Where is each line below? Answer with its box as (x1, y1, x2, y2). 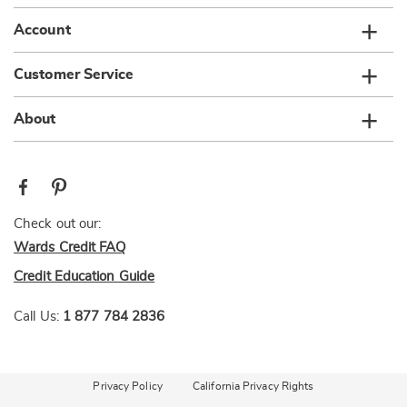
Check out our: (14, 217, 102, 231)
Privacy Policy (93, 381, 163, 392)
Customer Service (14, 67, 134, 82)
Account (14, 23, 71, 37)
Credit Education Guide (14, 270, 155, 283)
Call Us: (14, 310, 59, 323)
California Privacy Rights (193, 381, 314, 392)
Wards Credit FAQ (14, 241, 126, 254)
